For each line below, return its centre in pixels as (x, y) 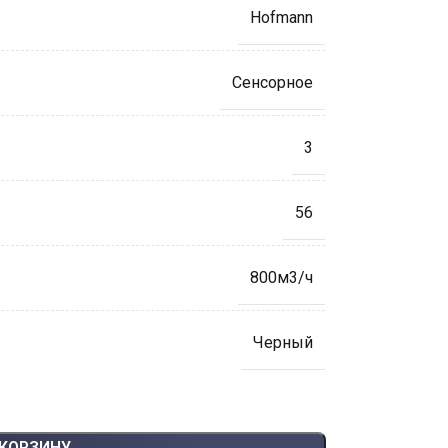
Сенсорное (272, 82)
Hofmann (281, 17)
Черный (282, 342)
